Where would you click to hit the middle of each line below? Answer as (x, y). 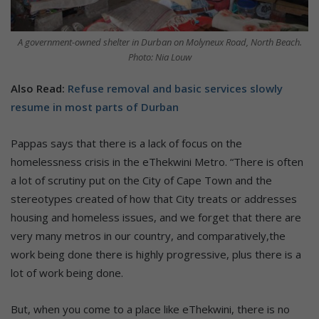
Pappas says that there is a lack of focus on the (126, 143)
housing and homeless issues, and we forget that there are (156, 217)
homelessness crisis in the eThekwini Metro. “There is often (157, 161)
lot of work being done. (67, 272)
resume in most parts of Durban (95, 106)
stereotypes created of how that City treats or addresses (154, 198)
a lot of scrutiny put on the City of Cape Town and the (141, 180)
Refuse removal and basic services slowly (175, 88)
